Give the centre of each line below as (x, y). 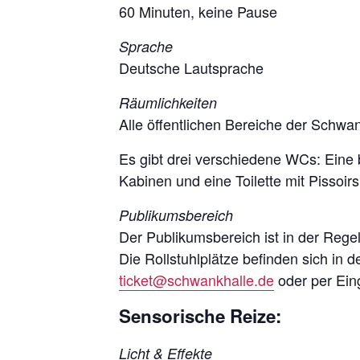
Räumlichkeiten (168, 102)
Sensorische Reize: (200, 315)
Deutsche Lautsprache (191, 67)
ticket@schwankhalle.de (196, 279)
